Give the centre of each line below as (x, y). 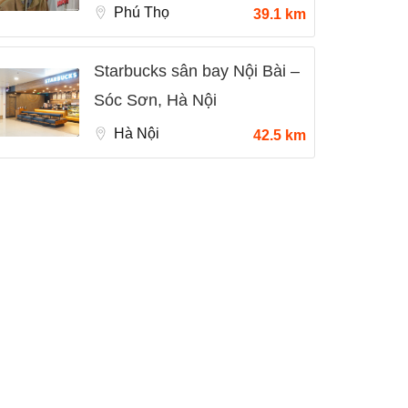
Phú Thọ (142, 12)
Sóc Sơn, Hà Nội (155, 100)
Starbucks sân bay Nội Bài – (197, 71)
